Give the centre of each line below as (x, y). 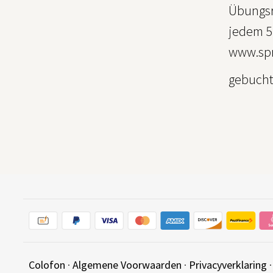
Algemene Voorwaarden (127, 265)
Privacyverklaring (228, 265)
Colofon (47, 265)
